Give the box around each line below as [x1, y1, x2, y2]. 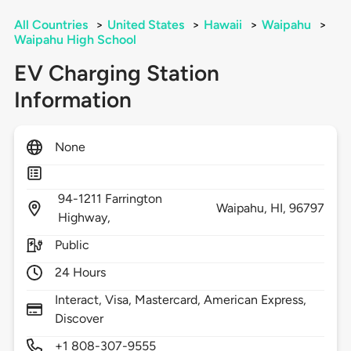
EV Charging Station [13, 60, 219, 87]
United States [107, 17, 184, 33]
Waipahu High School [13, 32, 136, 48]
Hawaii [203, 17, 242, 33]
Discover [54, 311, 104, 327]
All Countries [13, 17, 88, 33]
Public [54, 237, 89, 253]
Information [13, 86, 132, 114]
